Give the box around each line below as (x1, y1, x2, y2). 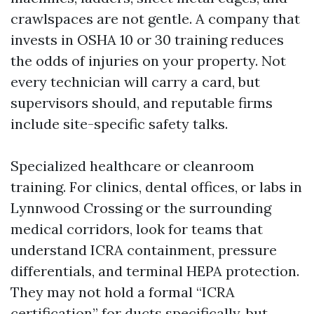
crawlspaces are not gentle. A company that (11, 10, 300, 27)
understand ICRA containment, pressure (11, 241, 277, 259)
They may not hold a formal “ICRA (11, 283, 235, 301)
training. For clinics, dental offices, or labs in (11, 178, 302, 196)
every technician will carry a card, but (11, 73, 260, 90)
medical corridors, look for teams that (11, 220, 263, 238)
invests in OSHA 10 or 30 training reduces (11, 31, 284, 48)
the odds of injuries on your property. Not (11, 52, 286, 69)
